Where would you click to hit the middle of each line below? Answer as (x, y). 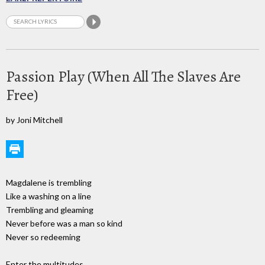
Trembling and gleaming (50, 210)
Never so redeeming (43, 237)
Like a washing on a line (49, 196)
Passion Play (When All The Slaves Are (123, 76)
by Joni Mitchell (34, 119)
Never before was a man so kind (64, 224)
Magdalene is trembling (49, 183)
